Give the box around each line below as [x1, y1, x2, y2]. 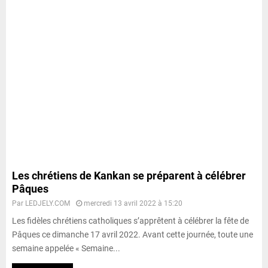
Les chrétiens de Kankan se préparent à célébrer [12, 169, 246, 182]
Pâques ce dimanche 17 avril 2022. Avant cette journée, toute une [12, 229, 253, 239]
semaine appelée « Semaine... [12, 243, 120, 253]
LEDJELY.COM [25, 199, 70, 208]
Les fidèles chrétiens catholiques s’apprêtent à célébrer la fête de [12, 215, 249, 226]
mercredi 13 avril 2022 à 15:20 [84, 199, 182, 208]
